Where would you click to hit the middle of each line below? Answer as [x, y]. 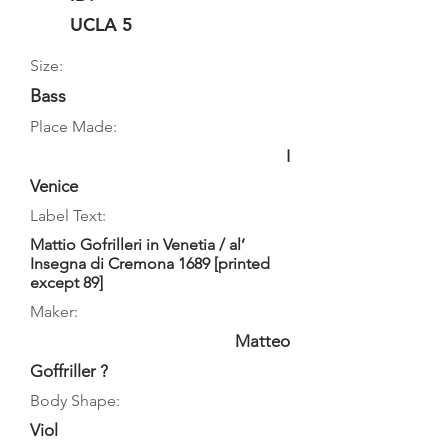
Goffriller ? [69, 371]
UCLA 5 [101, 24]
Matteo [262, 341]
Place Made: [73, 126]
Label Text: [68, 215]
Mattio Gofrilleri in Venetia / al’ [137, 244]
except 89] [66, 282]
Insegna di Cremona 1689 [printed [150, 263]
